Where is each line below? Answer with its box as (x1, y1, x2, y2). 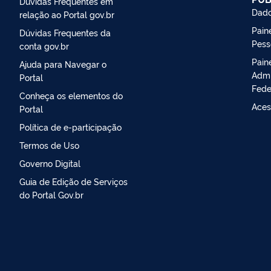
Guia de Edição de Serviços (19, 175, 128, 187)
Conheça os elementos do (19, 89, 123, 101)
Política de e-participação (19, 120, 122, 132)
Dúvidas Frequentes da (19, 26, 111, 38)
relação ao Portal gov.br (19, 8, 114, 20)
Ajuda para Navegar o (19, 57, 106, 70)
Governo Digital (19, 157, 80, 169)
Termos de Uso (19, 139, 79, 151)
